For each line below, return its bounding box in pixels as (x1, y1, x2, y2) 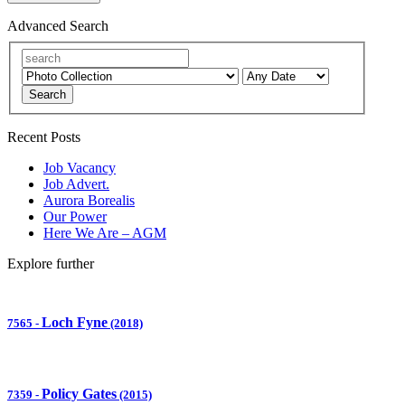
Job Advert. (43, 175, 109, 192)
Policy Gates (42, 385, 117, 401)
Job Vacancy (43, 159, 116, 175)
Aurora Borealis (43, 192, 135, 208)
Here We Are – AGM (43, 224, 166, 240)
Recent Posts (7, 128, 80, 145)
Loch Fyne (42, 315, 108, 331)
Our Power (43, 208, 107, 224)
